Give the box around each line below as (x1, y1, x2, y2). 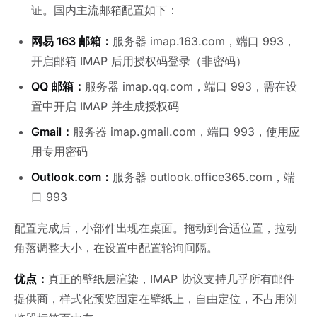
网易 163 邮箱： (31, 34, 113, 49)
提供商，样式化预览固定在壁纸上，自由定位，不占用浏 (14, 292, 297, 306)
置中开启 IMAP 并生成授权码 (31, 99, 179, 114)
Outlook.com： (31, 170, 113, 185)
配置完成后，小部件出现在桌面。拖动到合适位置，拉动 (14, 221, 297, 236)
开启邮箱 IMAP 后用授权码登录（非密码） (31, 54, 247, 69)
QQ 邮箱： (31, 79, 85, 94)
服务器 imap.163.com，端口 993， (113, 34, 295, 49)
